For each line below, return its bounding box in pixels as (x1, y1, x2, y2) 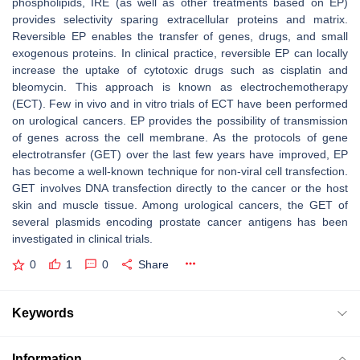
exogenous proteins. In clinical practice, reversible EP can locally (12, 47, 348, 59)
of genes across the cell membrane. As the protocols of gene (12, 131, 348, 144)
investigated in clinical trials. (12, 232, 153, 245)
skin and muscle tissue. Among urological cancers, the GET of (12, 198, 348, 211)
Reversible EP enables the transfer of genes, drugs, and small (12, 30, 348, 43)
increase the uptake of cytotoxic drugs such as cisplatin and (12, 63, 348, 76)
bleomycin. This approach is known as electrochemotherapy (12, 80, 348, 93)
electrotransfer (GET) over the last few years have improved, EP (12, 148, 348, 161)
